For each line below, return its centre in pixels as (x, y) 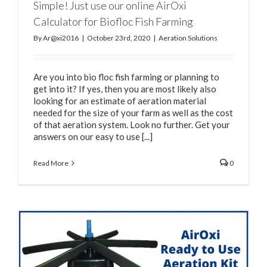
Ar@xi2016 (61, 38)
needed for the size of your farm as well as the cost (133, 112)
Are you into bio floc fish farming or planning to (126, 77)
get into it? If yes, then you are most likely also (125, 89)
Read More (51, 163)
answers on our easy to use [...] (93, 136)
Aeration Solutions (188, 38)
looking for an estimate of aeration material (120, 100)
